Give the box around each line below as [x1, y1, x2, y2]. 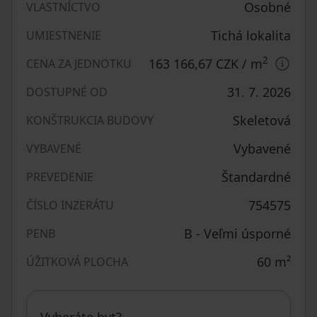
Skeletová [233, 112, 291, 129]
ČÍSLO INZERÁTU [26, 197, 114, 213]
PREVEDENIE [26, 169, 93, 185]
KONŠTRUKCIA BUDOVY [26, 113, 154, 128]
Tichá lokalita [211, 27, 291, 44]
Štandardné [221, 168, 291, 185]
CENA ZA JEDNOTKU [26, 56, 132, 71]
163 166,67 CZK [149, 55, 238, 72]
